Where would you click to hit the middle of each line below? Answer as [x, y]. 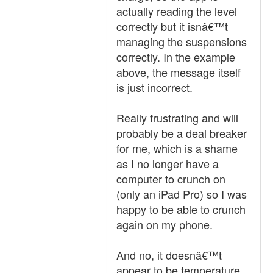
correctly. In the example [176, 57]
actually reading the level [177, 11]
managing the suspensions [182, 41]
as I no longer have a [168, 163]
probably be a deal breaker [182, 133]
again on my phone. [165, 224]
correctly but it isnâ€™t [172, 26]
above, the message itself [179, 72]
